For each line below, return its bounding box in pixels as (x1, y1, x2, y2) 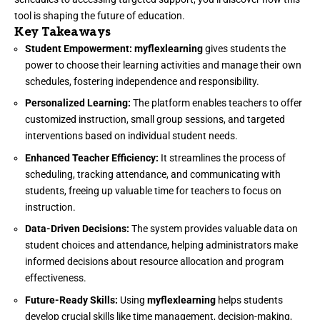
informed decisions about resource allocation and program (25, 256, 284, 268)
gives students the (203, 42, 286, 54)
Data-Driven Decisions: (25, 223, 129, 235)
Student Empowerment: (25, 42, 132, 54)
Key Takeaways (14, 24, 111, 39)
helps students (216, 294, 283, 306)
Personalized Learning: (25, 97, 131, 109)
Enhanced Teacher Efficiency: (25, 151, 159, 164)
